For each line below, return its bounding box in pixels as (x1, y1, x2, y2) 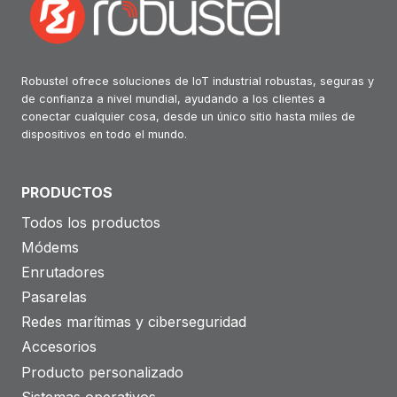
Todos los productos (21, 213, 160, 231)
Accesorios (21, 338, 97, 356)
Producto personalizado (21, 362, 183, 381)
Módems (21, 237, 79, 256)
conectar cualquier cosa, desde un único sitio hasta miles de (21, 110, 355, 124)
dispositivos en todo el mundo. (21, 128, 187, 142)
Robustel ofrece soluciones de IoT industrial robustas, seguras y (21, 74, 374, 89)
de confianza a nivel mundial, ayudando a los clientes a (21, 92, 325, 106)
